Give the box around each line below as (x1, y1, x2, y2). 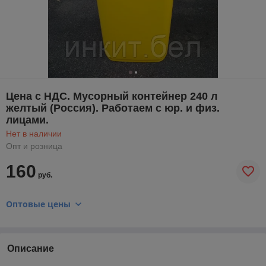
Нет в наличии (6, 128, 62, 138)
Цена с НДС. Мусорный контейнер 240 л (6, 90, 217, 102)
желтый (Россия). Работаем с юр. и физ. (6, 102, 220, 114)
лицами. (6, 113, 49, 126)
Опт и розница (6, 141, 62, 151)
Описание (7, 243, 54, 254)
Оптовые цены (6, 198, 71, 210)
